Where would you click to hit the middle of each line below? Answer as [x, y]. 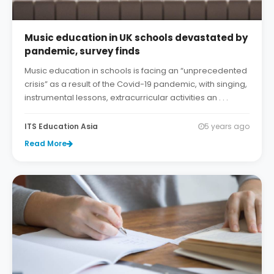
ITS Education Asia [61, 126]
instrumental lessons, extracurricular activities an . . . [126, 97]
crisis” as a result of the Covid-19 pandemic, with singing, [136, 84]
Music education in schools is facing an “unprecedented [136, 70]
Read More [46, 143]
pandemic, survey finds [82, 51]
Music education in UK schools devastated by [136, 37]
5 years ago [227, 126]
